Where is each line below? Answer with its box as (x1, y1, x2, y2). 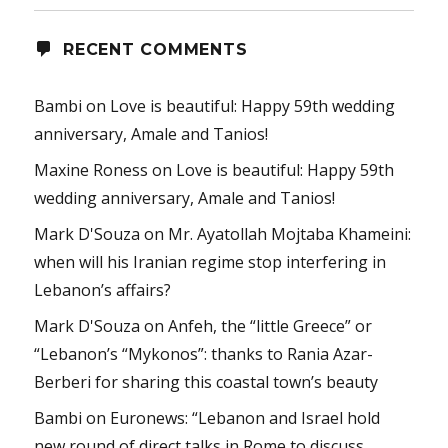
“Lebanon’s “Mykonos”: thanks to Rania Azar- (34, 343, 374, 366)
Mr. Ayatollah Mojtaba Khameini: (168, 223, 412, 246)
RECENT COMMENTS (63, 40, 248, 60)
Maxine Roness (34, 159, 149, 182)
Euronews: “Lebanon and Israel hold (110, 407, 381, 430)
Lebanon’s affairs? (34, 279, 172, 302)
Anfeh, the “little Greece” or (168, 315, 373, 338)
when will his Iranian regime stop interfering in (34, 251, 387, 274)
